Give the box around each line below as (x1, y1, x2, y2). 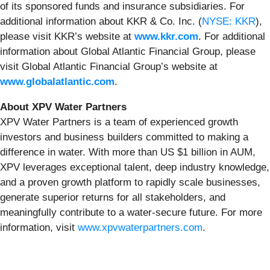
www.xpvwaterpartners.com (78, 221, 202, 233)
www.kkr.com (134, 30, 198, 42)
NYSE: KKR (202, 15, 256, 27)
